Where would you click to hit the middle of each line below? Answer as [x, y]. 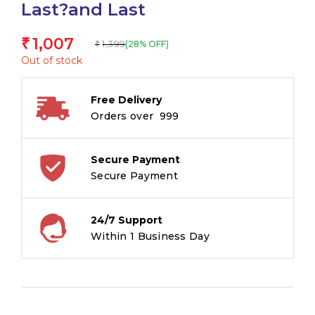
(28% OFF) [147, 44]
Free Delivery [126, 99]
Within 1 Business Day [150, 236]
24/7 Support [127, 220]
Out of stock [52, 60]
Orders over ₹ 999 [135, 116]
